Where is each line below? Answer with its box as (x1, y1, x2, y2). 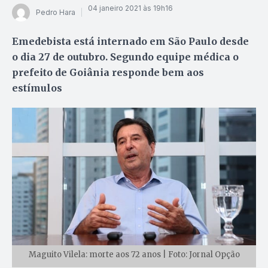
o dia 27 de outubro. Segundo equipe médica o (12, 50, 239, 63)
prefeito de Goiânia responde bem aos (12, 66, 204, 78)
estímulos (12, 81, 62, 94)
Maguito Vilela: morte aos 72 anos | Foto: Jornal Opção (28, 249, 240, 260)
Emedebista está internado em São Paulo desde (12, 35, 249, 47)
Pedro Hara (36, 8, 75, 17)
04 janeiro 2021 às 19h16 (88, 4, 173, 13)
